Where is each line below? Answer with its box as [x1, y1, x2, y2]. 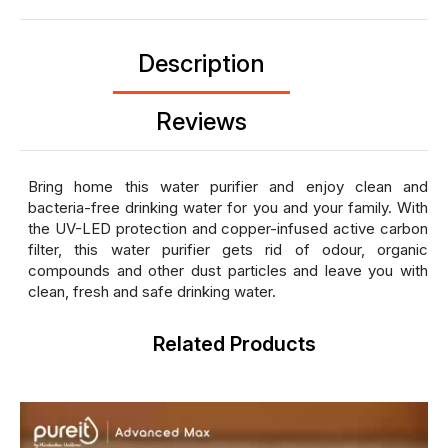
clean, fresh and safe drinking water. [28, 281, 276, 301]
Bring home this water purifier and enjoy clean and [28, 176, 428, 196]
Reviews [155, 106, 247, 136]
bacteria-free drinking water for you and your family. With [28, 197, 428, 217]
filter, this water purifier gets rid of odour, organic [28, 239, 428, 259]
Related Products [152, 331, 316, 356]
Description [137, 48, 265, 78]
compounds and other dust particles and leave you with [28, 260, 428, 280]
